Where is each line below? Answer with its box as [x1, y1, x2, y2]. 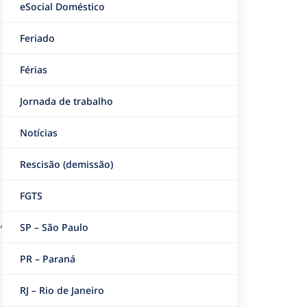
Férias [20, 63, 47, 77]
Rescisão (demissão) [20, 158, 113, 171]
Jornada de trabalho [20, 95, 113, 108]
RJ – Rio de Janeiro [20, 284, 104, 297]
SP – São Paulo [20, 221, 88, 234]
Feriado [20, 32, 55, 45]
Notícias [20, 126, 58, 140]
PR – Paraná [20, 252, 75, 266]
